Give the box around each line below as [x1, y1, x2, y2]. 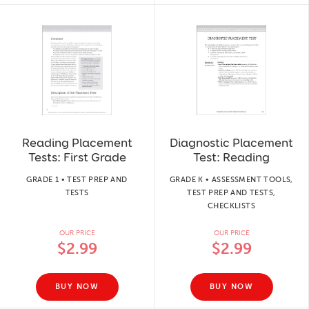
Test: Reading [193, 149, 270, 165]
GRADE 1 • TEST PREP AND [26, 175, 128, 184]
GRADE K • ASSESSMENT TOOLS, [170, 175, 293, 184]
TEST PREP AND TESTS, [187, 188, 276, 197]
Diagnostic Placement [170, 134, 293, 150]
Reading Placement [21, 134, 132, 150]
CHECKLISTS [207, 201, 255, 210]
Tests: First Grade [28, 149, 126, 165]
